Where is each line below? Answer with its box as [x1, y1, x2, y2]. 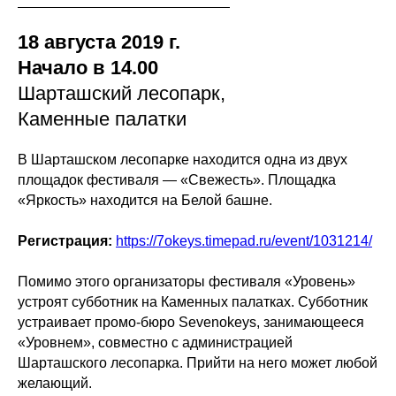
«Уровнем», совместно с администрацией [18, 335, 293, 350]
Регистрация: [18, 233, 112, 248]
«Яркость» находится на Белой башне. [18, 193, 272, 208]
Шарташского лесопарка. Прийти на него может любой [18, 355, 377, 370]
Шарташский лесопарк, [18, 82, 225, 104]
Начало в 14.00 [18, 57, 158, 79]
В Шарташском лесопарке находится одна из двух [18, 152, 347, 167]
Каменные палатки [18, 108, 187, 130]
